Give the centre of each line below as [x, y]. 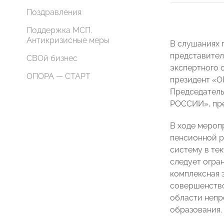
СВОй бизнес [52, 58]
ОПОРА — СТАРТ [58, 76]
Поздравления [54, 12]
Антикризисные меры [68, 40]
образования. [196, 210]
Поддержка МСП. [59, 30]
